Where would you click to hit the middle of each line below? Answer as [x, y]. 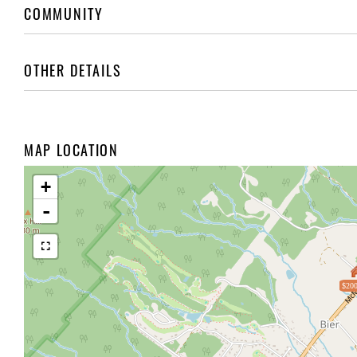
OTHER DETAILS [73, 70]
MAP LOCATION [71, 150]
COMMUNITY [64, 14]
